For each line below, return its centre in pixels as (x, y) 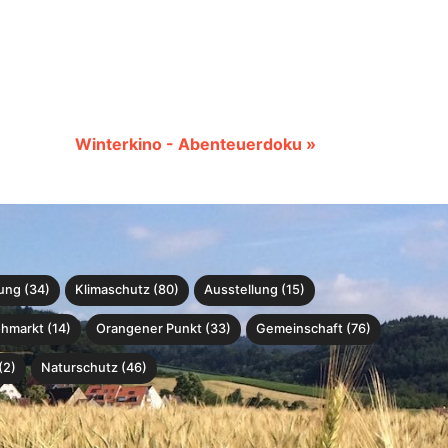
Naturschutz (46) (94, 367)
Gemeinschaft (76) (313, 328)
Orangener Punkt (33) (163, 328)
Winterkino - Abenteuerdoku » (195, 144)
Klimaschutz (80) (127, 289)
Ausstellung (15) (254, 289)
